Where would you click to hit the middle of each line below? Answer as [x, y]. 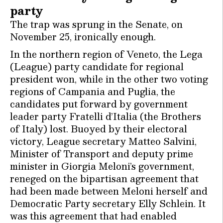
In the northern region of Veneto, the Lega [106, 54]
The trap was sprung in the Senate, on [96, 24]
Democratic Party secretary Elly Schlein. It [108, 203]
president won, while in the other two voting [109, 79]
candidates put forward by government [99, 104]
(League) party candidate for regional [97, 66]
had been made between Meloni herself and [109, 191]
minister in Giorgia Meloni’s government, [102, 166]
